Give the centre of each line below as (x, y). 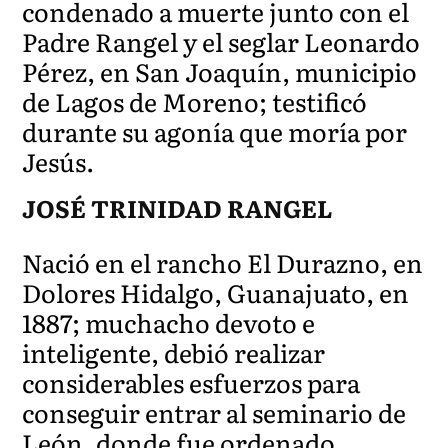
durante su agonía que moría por (215, 131)
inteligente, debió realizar (174, 352)
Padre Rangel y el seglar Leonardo (221, 41)
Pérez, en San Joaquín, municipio (220, 71)
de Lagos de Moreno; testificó (195, 101)
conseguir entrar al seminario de (214, 412)
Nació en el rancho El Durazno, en (223, 262)
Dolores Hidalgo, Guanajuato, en (216, 292)
